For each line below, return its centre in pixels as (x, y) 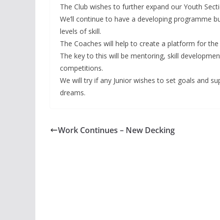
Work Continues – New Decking (116, 130)
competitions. (82, 68)
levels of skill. (81, 31)
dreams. (73, 92)
